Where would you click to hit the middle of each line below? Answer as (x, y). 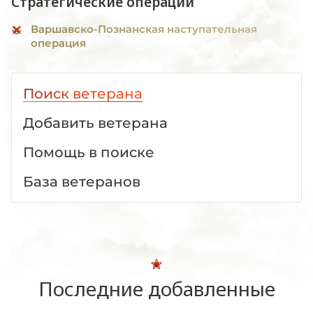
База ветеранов (82, 181)
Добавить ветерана (95, 123)
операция (58, 43)
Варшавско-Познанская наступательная (144, 29)
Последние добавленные (156, 288)
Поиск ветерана (83, 93)
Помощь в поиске (89, 152)
